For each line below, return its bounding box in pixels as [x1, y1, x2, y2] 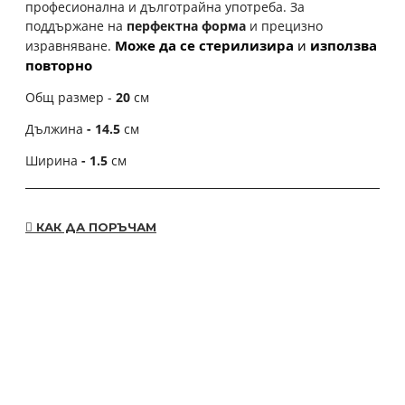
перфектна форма [127, 16, 246, 34]
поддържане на [25, 16, 127, 34]
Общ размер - [25, 88, 116, 106]
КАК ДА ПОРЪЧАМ [33, 220, 156, 235]
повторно [25, 55, 92, 74]
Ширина [25, 151, 78, 169]
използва [310, 35, 377, 54]
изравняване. [25, 36, 115, 54]
